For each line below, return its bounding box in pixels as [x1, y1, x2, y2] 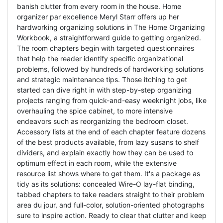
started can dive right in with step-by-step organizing [16, 86, 192, 95]
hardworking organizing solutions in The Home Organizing [16, 23, 205, 32]
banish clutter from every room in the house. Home [16, 2, 181, 11]
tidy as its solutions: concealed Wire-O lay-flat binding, [16, 180, 195, 189]
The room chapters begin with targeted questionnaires [16, 44, 194, 53]
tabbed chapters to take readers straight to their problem [16, 190, 204, 199]
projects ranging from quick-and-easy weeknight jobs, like [16, 96, 207, 105]
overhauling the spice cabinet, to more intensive [16, 107, 173, 115]
